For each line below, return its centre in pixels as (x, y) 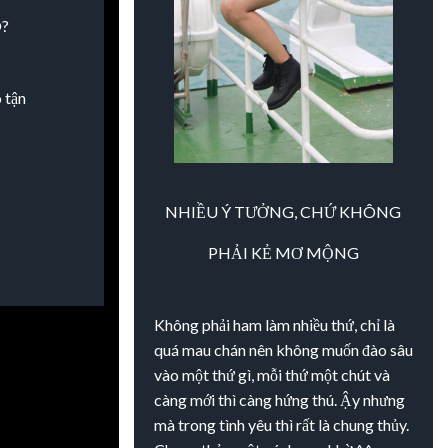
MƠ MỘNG (316, 252)
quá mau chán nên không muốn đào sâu (283, 349)
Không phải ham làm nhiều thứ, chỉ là (274, 324)
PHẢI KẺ (241, 252)
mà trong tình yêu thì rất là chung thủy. (281, 424)
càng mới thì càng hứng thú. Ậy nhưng (279, 399)
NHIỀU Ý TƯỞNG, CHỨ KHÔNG (283, 211)
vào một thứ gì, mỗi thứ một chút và (271, 374)
